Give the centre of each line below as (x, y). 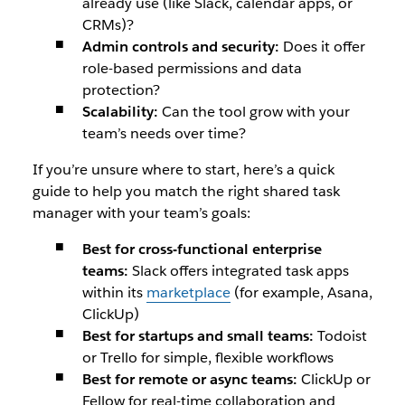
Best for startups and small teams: (198, 336)
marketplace (188, 292)
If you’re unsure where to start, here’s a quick (183, 170)
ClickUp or (334, 379)
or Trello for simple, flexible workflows (207, 358)
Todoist (340, 336)
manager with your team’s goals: (141, 213)
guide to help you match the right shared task (186, 191)
